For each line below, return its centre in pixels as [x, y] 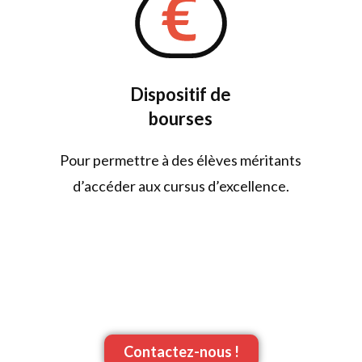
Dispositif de [181, 94]
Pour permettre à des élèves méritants [181, 160]
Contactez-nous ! [181, 351]
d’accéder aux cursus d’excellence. [181, 186]
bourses [181, 118]
